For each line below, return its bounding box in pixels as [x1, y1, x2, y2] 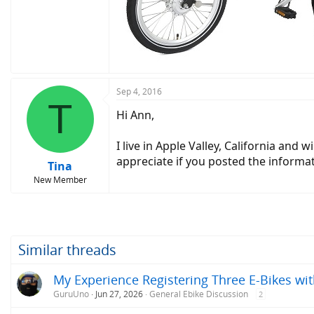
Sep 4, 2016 [116, 86, 162, 97]
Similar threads [18, 240, 116, 259]
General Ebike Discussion [149, 287, 248, 300]
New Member [33, 174, 87, 186]
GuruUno [53, 287, 89, 300]
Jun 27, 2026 [95, 287, 143, 300]
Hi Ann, [116, 107, 154, 123]
